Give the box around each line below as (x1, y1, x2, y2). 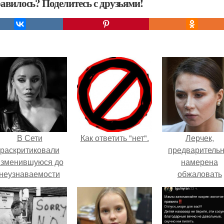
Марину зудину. (1, 180, 58, 191)
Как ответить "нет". (80, 132, 149, 143)
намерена (181, 156, 218, 167)
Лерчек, (185, 132, 214, 143)
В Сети (16, 132, 42, 143)
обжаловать (177, 168, 222, 179)
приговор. (181, 180, 218, 191)
